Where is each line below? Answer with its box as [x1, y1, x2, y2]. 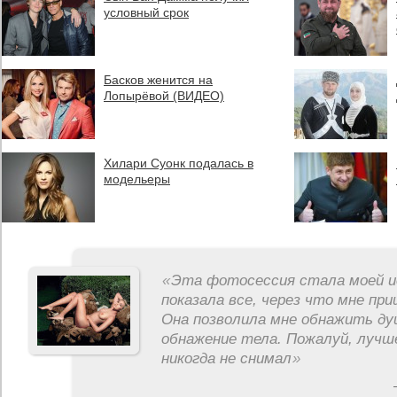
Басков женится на [104, 73, 213, 87]
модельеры [104, 172, 170, 186]
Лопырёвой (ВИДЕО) [104, 89, 224, 103]
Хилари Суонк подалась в [104, 156, 253, 170]
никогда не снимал [161, 350, 292, 367]
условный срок [104, 5, 189, 19]
